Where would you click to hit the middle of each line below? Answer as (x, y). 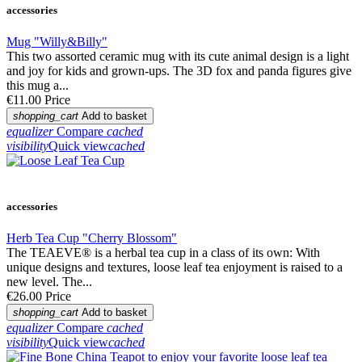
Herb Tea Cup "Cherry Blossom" (92, 238)
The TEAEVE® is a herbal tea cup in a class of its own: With (163, 253)
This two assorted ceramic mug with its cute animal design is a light (178, 57)
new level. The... (49, 282)
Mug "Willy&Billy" (57, 42)
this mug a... (38, 86)
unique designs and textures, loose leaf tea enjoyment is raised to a (175, 267)
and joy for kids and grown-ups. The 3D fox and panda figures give (179, 71)
